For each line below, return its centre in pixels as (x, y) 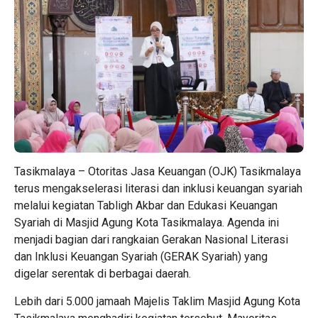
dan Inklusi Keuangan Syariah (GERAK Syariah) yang (141, 256)
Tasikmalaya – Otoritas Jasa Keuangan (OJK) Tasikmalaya (158, 171)
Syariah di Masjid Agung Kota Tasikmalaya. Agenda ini (147, 222)
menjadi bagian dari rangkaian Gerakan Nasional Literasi (151, 239)
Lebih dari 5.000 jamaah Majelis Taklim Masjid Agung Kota (157, 301)
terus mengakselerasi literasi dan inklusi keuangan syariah (158, 188)
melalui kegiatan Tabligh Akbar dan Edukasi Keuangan (146, 205)
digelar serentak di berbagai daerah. (103, 273)
